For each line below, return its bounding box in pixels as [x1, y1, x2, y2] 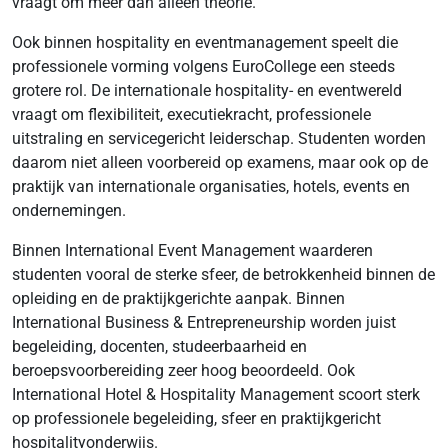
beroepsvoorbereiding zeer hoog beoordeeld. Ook [12, 361, 355, 380]
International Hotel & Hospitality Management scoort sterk [12, 385, 420, 404]
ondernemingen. [12, 201, 126, 220]
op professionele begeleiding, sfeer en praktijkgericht [12, 409, 381, 428]
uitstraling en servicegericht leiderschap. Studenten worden [12, 129, 426, 148]
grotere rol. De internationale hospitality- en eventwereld [12, 81, 402, 100]
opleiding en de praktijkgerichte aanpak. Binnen [12, 289, 345, 308]
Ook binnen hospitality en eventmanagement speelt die [12, 33, 398, 52]
